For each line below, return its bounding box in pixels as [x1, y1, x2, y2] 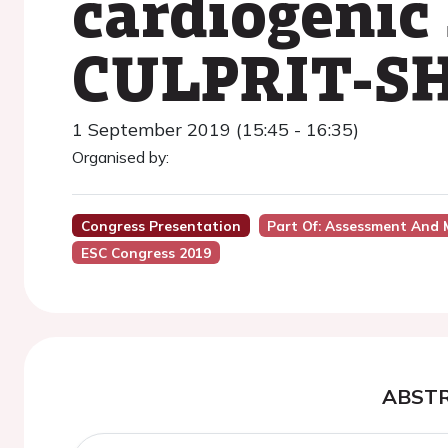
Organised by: [72, 147, 169, 167]
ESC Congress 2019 [80, 244, 211, 261]
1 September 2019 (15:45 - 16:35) [72, 118, 359, 141]
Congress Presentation [80, 217, 241, 234]
